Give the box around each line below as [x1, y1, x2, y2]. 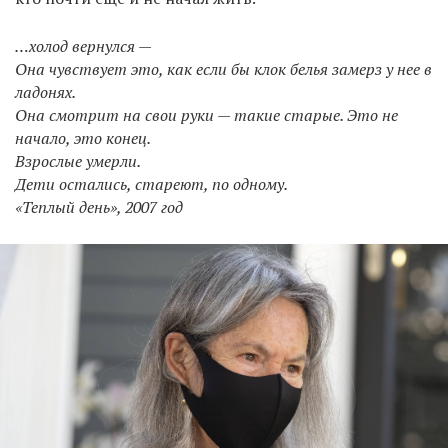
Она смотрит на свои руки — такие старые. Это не [15, 104, 398, 127]
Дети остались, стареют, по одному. [15, 173, 288, 196]
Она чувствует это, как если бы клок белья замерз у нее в [15, 58, 432, 81]
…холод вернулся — [15, 35, 152, 58]
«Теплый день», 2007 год [15, 196, 183, 219]
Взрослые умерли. [15, 150, 141, 173]
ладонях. [15, 81, 76, 104]
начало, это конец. [15, 127, 151, 150]
